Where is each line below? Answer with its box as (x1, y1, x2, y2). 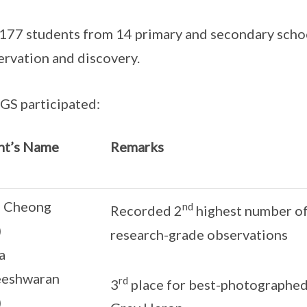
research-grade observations (110, 225, 288, 243)
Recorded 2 (110, 201, 182, 219)
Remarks (110, 138, 164, 156)
